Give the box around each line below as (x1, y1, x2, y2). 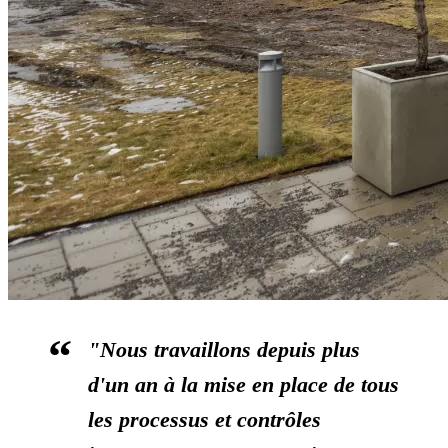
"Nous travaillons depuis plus (88, 337, 360, 363)
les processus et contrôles (88, 407, 321, 433)
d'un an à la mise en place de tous (88, 372, 399, 398)
